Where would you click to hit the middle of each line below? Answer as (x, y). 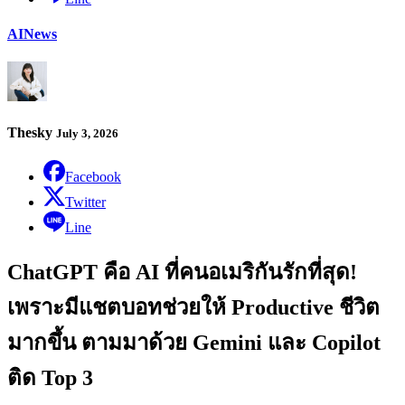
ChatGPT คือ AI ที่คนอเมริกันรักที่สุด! (182, 272)
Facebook (93, 176)
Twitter (85, 202)
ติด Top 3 (50, 377)
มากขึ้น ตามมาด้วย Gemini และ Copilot (194, 342)
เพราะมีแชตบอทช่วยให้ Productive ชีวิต (193, 307)
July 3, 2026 (87, 133)
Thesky (32, 132)
